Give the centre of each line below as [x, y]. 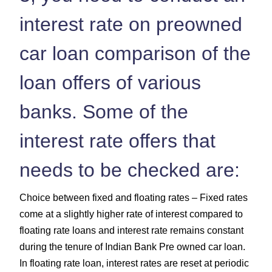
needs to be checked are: [130, 170]
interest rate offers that [117, 141]
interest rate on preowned [131, 24]
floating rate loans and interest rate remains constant [131, 230]
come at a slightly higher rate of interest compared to [131, 214]
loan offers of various [110, 82]
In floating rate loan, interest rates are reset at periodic [134, 263]
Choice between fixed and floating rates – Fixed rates [134, 197]
